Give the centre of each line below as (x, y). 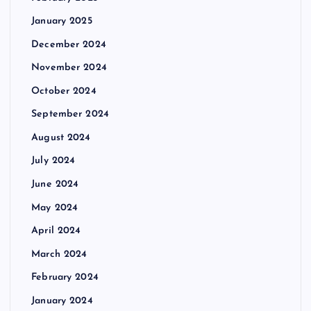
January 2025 (62, 22)
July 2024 (53, 161)
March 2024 (59, 254)
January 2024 (62, 301)
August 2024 (61, 137)
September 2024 (70, 115)
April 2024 (56, 231)
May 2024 (55, 208)
